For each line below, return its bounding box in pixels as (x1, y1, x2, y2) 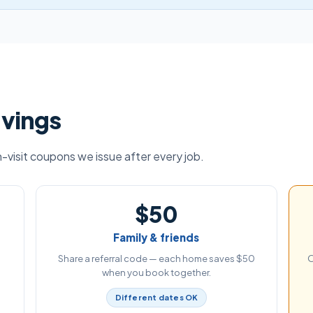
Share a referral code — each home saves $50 (57, 253, 255, 264)
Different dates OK (115, 293, 198, 302)
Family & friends (113, 231, 200, 244)
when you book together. (101, 267, 211, 278)
